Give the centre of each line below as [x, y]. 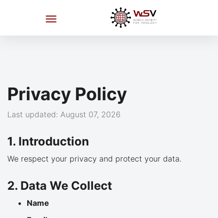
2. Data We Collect [60, 186]
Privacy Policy [67, 94]
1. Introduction [48, 141]
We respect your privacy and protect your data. [94, 159]
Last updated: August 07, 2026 [64, 114]
